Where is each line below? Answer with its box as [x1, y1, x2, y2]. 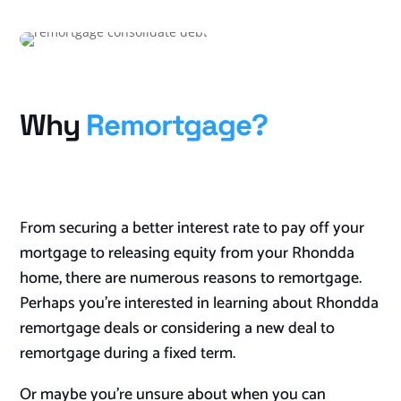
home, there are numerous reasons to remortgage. [20, 265, 363, 293]
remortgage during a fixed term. [20, 340, 236, 368]
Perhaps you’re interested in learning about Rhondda [20, 290, 380, 318]
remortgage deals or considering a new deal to [20, 315, 336, 343]
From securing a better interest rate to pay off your [20, 215, 365, 243]
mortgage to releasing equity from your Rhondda [20, 240, 355, 268]
